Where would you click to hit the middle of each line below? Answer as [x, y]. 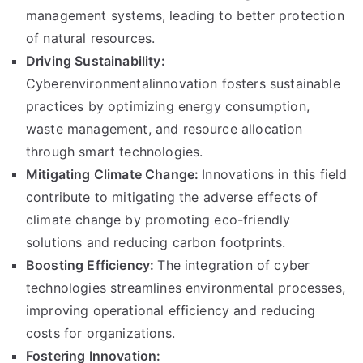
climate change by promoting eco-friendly [158, 220]
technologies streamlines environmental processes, [186, 288]
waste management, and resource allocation [164, 129]
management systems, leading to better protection [185, 15]
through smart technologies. [115, 152]
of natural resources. [91, 38]
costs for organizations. [100, 333]
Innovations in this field [275, 174]
